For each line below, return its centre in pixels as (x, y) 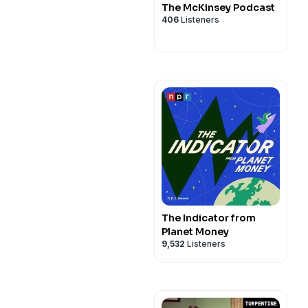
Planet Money (195, 232)
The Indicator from (209, 218)
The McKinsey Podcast (218, 8)
